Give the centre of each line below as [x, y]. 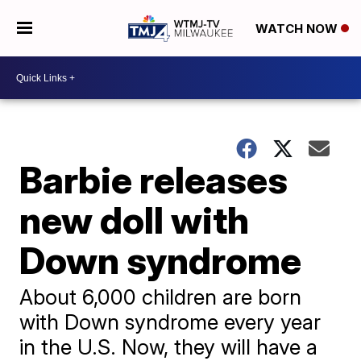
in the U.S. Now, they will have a [169, 347]
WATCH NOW [298, 29]
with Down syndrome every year [170, 322]
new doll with [135, 220]
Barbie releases [154, 180]
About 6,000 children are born [161, 297]
